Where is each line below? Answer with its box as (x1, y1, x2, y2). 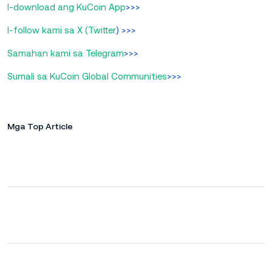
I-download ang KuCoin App (7, 2, 126, 13)
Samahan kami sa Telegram (7, 48, 124, 59)
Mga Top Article (7, 121, 73, 132)
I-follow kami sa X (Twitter (7, 25, 116, 36)
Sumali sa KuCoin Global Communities (7, 71, 167, 82)
